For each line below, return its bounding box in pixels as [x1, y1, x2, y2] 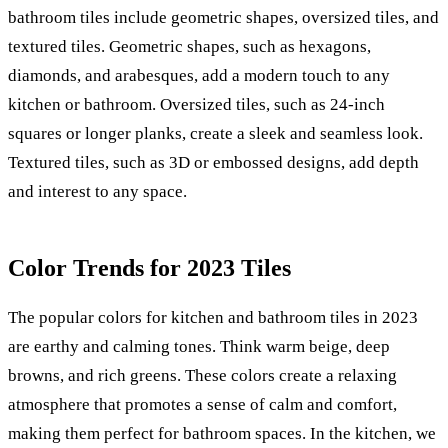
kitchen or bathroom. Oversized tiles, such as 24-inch [8, 95, 385, 115]
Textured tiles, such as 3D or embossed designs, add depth [8, 153, 419, 173]
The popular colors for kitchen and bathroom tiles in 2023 [8, 308, 418, 328]
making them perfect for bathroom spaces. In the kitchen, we [8, 424, 436, 444]
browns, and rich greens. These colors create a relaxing [8, 366, 397, 386]
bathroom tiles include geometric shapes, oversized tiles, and [8, 8, 439, 28]
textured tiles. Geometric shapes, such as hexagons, [8, 37, 371, 57]
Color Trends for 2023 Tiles [8, 255, 291, 282]
